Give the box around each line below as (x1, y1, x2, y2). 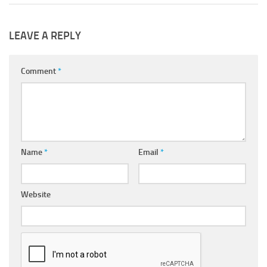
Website (21, 189, 51, 200)
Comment (21, 66, 58, 76)
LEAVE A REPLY (9, 29, 81, 42)
